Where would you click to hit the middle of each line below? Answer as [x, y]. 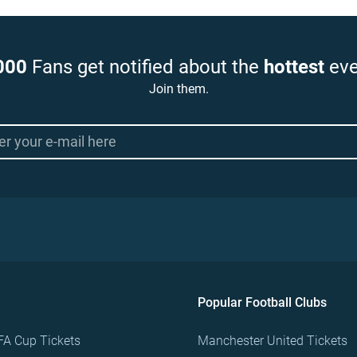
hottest [294, 67]
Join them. [178, 89]
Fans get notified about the [145, 67]
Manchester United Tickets [273, 341]
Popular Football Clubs [262, 303]
